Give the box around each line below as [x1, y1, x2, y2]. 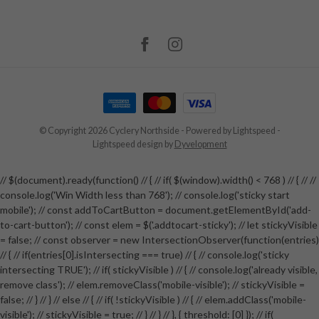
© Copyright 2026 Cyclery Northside [38, 125, 179, 136]
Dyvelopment [174, 138, 227, 150]
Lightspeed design [92, 138, 163, 150]
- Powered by [179, 125, 233, 136]
